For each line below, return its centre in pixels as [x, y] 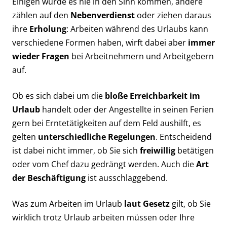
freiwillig [158, 150]
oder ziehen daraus [173, 15]
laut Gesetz [147, 204]
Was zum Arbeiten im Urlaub [68, 204]
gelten [25, 137]
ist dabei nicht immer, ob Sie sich [76, 150]
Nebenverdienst [103, 15]
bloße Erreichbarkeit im [152, 96]
